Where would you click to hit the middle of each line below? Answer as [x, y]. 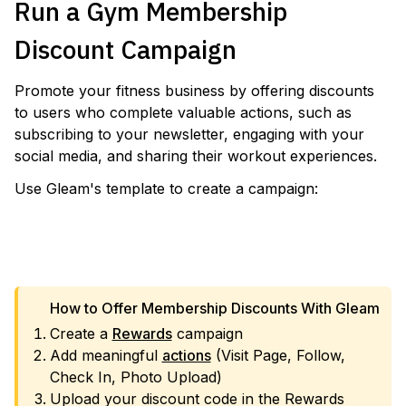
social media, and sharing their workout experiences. [196, 156]
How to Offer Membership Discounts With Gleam [214, 308]
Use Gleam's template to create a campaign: [166, 188]
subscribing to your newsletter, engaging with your [189, 134]
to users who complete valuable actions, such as [183, 112]
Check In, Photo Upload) [135, 377]
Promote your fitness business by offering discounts [194, 91]
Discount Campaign [126, 49]
